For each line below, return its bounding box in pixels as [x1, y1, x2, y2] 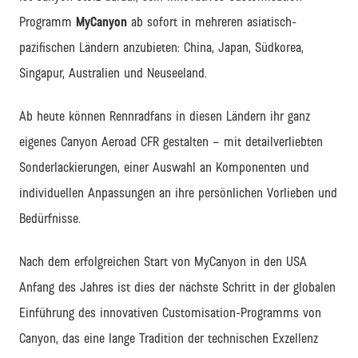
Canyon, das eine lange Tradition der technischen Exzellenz [19, 331, 318, 345]
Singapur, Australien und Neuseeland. [19, 66, 207, 80]
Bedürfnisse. [19, 211, 81, 225]
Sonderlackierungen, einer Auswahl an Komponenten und [19, 160, 309, 174]
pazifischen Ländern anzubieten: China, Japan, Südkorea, [19, 40, 304, 54]
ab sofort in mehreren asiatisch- [127, 14, 296, 29]
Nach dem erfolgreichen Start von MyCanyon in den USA [19, 254, 307, 268]
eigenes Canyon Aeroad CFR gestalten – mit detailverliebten [19, 134, 323, 149]
